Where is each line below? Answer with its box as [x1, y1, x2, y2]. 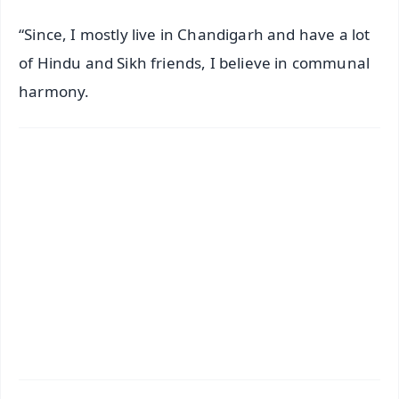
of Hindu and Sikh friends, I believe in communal [19, 53, 370, 74]
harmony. [19, 81, 90, 102]
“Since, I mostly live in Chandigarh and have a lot [19, 24, 370, 45]
